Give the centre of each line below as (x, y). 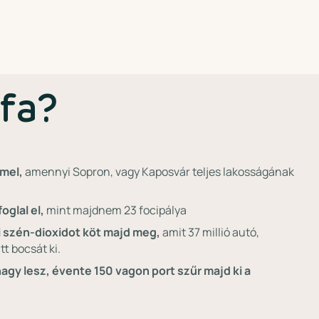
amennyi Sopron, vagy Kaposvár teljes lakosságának (158, 172)
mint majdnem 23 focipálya (115, 210)
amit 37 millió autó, (209, 232)
